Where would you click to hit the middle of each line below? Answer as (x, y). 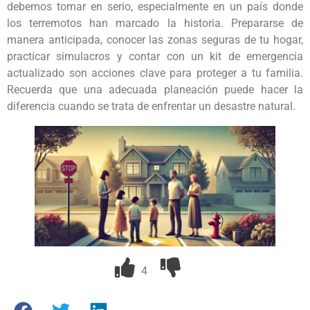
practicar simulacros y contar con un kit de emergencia (155, 56)
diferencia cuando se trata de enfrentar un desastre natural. (151, 106)
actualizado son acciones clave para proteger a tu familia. (155, 73)
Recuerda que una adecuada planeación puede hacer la (155, 89)
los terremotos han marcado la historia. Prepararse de (155, 23)
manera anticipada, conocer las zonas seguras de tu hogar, (155, 39)
